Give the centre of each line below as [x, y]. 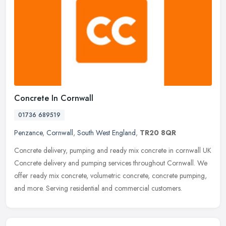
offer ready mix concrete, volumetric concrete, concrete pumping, [110, 176]
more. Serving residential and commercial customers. [105, 188]
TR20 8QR [158, 133]
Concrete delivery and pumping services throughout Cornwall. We [111, 163]
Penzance [28, 133]
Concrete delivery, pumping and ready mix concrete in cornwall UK [113, 151]
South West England [106, 133]
